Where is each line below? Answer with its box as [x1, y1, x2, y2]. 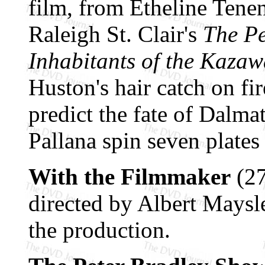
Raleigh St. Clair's [28, 21, 203, 47]
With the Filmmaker [28, 163, 231, 189]
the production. [28, 216, 170, 243]
